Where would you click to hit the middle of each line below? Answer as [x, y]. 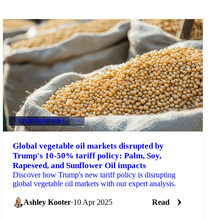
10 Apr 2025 [93, 202]
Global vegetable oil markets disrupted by [88, 146]
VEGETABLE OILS [41, 121]
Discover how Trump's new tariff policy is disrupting [94, 175]
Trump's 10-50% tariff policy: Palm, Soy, [87, 155]
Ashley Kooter [47, 202]
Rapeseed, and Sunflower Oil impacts [80, 165]
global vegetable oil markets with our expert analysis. [95, 183]
